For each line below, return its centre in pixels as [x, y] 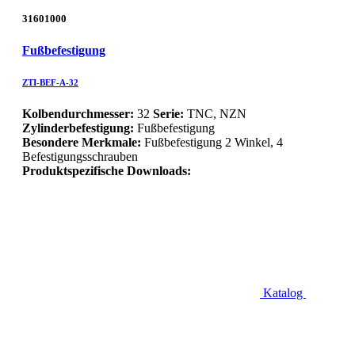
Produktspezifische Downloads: [107, 170]
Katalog [284, 292]
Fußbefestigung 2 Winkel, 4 [214, 142]
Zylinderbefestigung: [78, 128]
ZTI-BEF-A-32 [50, 82]
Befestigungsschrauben [80, 156]
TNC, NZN [215, 113]
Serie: [168, 113]
